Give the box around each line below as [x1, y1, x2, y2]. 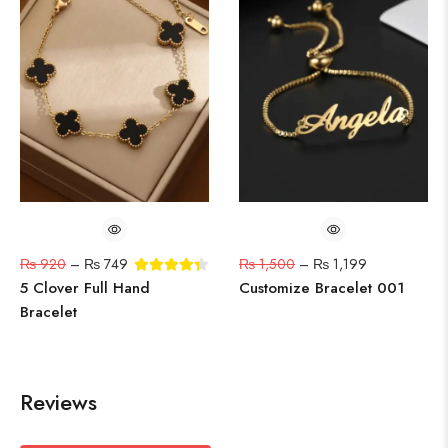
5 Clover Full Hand [20, 277, 150, 300]
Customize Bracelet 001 [239, 277, 404, 300]
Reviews [20, 386, 97, 419]
